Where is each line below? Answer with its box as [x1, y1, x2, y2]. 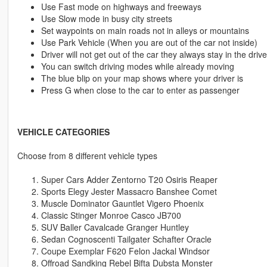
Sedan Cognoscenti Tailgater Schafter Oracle [41, 233, 212, 246]
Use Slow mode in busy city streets [41, 13, 172, 25]
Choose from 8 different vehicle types [17, 150, 157, 162]
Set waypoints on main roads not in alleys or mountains [41, 24, 249, 37]
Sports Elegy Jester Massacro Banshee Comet [41, 185, 217, 198]
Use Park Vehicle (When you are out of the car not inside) [41, 36, 257, 49]
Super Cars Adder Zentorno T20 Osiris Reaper [41, 173, 218, 186]
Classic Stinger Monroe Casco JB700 [41, 209, 181, 222]
